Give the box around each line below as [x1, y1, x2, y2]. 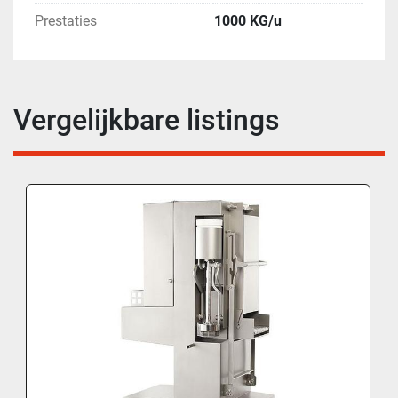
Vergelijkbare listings [31, 103, 280, 138]
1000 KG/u [214, 12, 282, 30]
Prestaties [35, 12, 97, 30]
